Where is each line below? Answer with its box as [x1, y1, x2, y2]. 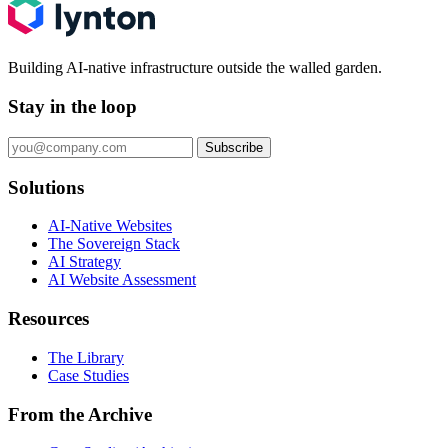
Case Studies [48, 366, 129, 384]
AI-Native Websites [48, 217, 172, 235]
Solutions [8, 176, 84, 198]
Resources [8, 308, 89, 330]
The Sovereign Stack [48, 235, 180, 253]
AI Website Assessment [48, 271, 196, 289]
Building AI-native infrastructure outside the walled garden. [8, 59, 382, 77]
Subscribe [205, 139, 263, 155]
